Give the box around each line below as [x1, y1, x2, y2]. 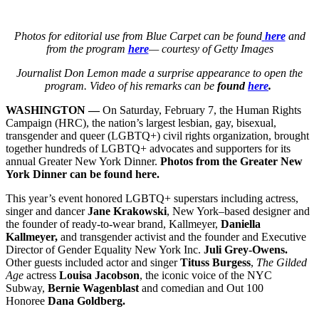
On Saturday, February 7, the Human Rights [100, 103, 301, 116]
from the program [46, 42, 128, 55]
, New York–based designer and [167, 204, 310, 217]
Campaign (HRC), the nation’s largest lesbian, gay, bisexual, [6, 116, 276, 129]
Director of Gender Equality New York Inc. [6, 243, 204, 256]
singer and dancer [6, 204, 88, 217]
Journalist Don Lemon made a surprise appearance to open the [16, 66, 303, 79]
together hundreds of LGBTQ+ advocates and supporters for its [6, 142, 291, 155]
